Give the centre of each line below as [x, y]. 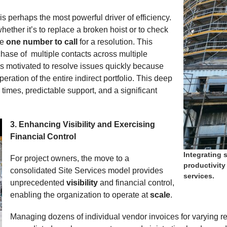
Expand [49, 124]
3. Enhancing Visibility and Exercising [82, 124]
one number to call [42, 42]
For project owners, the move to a [69, 158]
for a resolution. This [115, 42]
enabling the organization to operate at [80, 195]
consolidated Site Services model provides [86, 170]
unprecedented [38, 182]
